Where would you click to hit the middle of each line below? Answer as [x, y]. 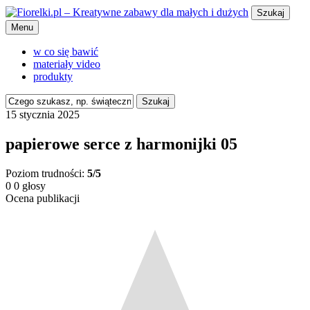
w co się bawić [66, 52]
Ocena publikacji [43, 198]
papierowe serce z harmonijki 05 [121, 144]
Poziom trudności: [46, 173]
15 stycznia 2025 [43, 115]
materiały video [67, 64]
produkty [53, 76]
